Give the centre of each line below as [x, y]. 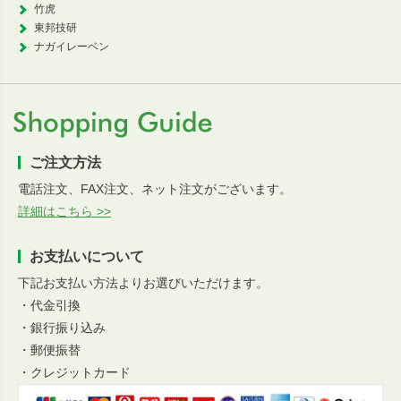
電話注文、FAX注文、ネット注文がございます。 [155, 188]
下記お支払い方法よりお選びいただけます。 [143, 282]
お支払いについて [87, 256]
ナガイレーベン [72, 46]
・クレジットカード [74, 372]
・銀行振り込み [62, 327]
